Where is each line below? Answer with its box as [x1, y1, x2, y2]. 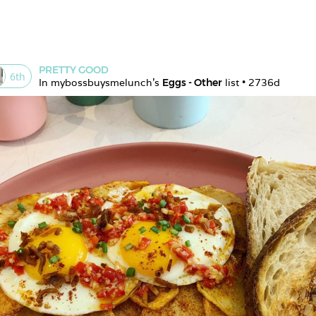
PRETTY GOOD [39, 63, 109, 76]
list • [222, 76, 248, 89]
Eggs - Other [162, 76, 222, 89]
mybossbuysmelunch [51, 76, 152, 89]
